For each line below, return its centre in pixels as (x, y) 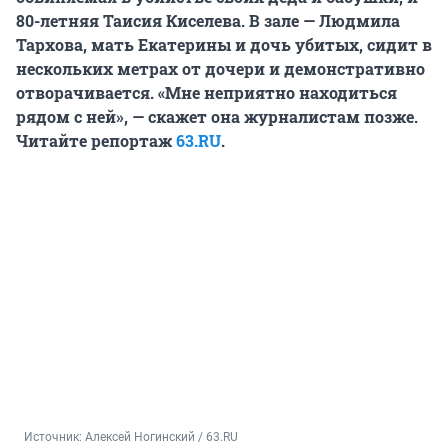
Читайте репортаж (96, 141)
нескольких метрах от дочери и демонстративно (220, 69)
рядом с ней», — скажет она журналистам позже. (217, 117)
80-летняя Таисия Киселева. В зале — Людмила (208, 21)
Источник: (54, 437)
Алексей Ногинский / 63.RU (161, 437)
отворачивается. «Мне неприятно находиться (206, 93)
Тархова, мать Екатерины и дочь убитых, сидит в (224, 45)
